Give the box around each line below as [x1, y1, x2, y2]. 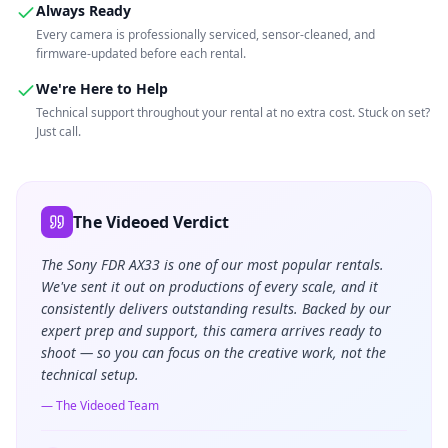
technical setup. [41, 365, 139, 384]
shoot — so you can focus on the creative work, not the [41, 343, 386, 362]
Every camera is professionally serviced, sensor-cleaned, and [36, 26, 375, 43]
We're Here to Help [36, 79, 168, 98]
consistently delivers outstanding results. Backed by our [41, 299, 391, 318]
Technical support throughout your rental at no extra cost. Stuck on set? [36, 104, 430, 121]
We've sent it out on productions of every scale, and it [41, 277, 378, 296]
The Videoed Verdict [73, 211, 229, 233]
